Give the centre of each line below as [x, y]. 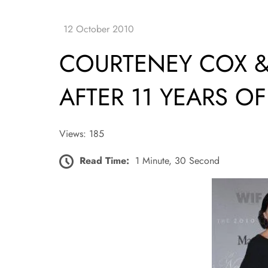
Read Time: [104, 160]
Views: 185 [81, 134]
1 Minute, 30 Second [177, 160]
